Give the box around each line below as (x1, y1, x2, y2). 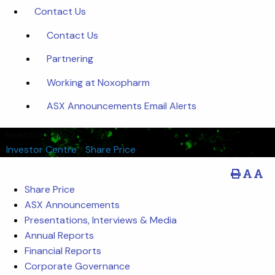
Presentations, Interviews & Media (25, 214, 177, 227)
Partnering (47, 52, 93, 66)
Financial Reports (25, 244, 101, 258)
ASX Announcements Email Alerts (47, 99, 196, 112)
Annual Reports (25, 229, 94, 242)
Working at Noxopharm (47, 76, 150, 89)
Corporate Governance (25, 260, 130, 273)
